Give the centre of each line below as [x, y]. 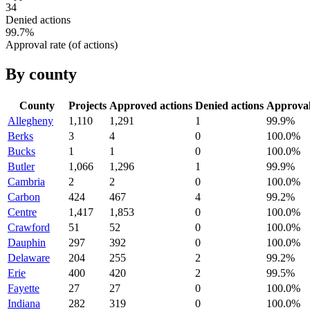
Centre [22, 212]
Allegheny [30, 120]
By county [41, 74]
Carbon [24, 197]
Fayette [24, 288]
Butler [21, 166]
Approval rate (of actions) [62, 44]
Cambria [26, 181]
